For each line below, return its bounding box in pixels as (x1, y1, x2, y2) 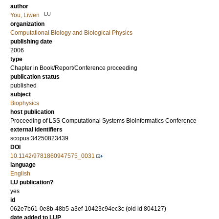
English (10, 170, 30, 177)
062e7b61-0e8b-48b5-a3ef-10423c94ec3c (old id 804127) (10, 205, 166, 213)
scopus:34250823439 (10, 135, 68, 142)
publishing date (10, 38, 52, 45)
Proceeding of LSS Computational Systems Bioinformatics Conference (10, 117, 197, 125)
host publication (10, 109, 54, 116)
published (10, 82, 37, 89)
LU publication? (10, 179, 53, 186)
